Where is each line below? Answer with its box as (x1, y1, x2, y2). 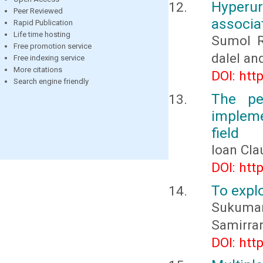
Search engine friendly (14, 76, 89, 86)
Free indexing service (14, 53, 85, 62)
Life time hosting (14, 29, 70, 39)
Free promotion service (14, 41, 92, 50)
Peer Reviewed (14, 6, 63, 15)
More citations (14, 65, 62, 74)
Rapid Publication (14, 18, 73, 27)
